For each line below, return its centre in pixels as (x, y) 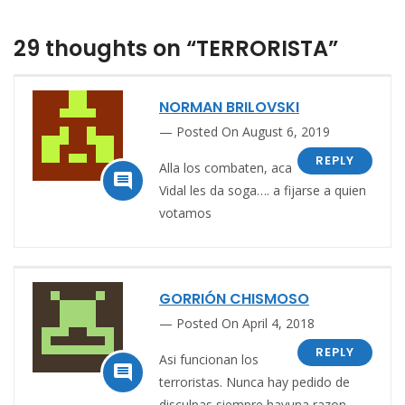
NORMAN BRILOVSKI (229, 107)
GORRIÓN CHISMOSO (234, 298)
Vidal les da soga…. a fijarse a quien (263, 190)
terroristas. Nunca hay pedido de (254, 381)
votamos (185, 212)
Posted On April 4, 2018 (245, 323)
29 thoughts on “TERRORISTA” (176, 48)
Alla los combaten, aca (226, 167)
